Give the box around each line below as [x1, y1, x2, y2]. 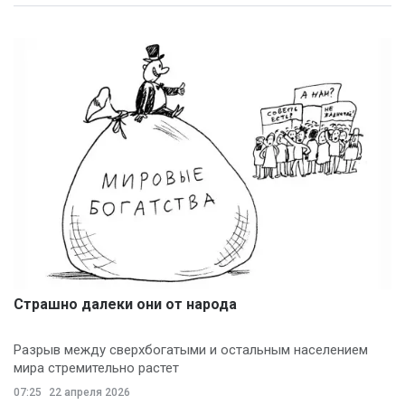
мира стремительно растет [14, 360, 179, 377]
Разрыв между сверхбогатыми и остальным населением [14, 342, 368, 359]
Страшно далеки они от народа [14, 296, 237, 314]
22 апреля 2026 [46, 386, 130, 400]
